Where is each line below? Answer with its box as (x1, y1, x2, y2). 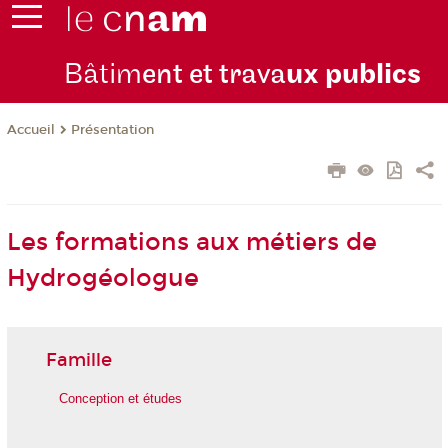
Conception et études (58, 391, 182, 407)
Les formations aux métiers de (6, 228, 377, 257)
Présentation (70, 122, 154, 139)
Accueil (6, 122, 55, 139)
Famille (45, 348, 112, 371)
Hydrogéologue (6, 264, 199, 293)
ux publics (285, 57, 421, 93)
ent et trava (141, 57, 286, 93)
